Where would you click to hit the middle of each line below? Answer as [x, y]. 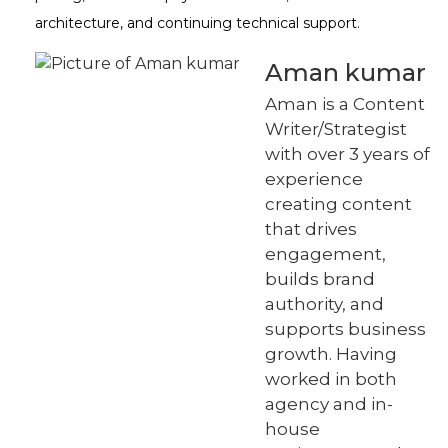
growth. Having [331, 353]
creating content [338, 203]
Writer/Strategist [336, 128]
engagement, [325, 253]
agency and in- [329, 403]
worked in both [331, 378]
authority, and [324, 303]
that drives [311, 228]
